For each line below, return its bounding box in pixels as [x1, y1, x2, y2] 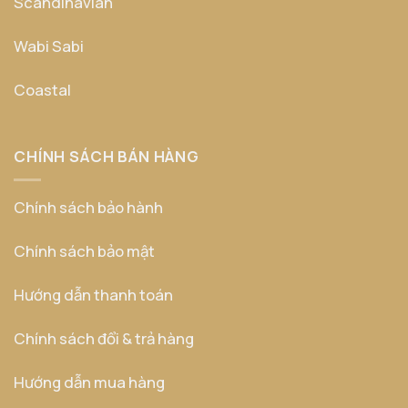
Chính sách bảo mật [14, 240, 155, 262]
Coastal [14, 78, 71, 100]
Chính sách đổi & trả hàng [14, 327, 194, 349]
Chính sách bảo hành [14, 197, 163, 219]
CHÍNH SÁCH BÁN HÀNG [14, 145, 199, 167]
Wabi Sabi [14, 35, 84, 56]
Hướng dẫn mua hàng [14, 371, 165, 393]
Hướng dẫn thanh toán [14, 284, 173, 306]
